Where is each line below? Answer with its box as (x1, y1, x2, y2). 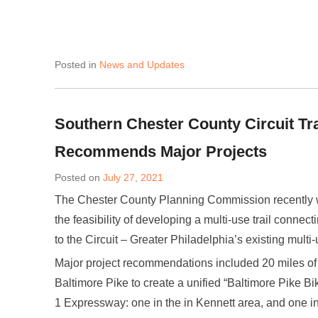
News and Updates (99, 59, 185, 70)
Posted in (55, 59, 99, 70)
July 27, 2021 (103, 172, 163, 183)
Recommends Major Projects (55, 143, 267, 160)
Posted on (55, 172, 103, 183)
